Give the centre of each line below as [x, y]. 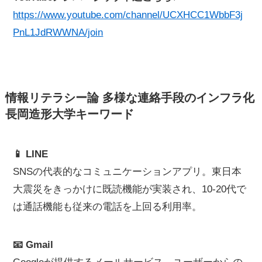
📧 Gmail [33, 244]
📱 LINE [31, 154]
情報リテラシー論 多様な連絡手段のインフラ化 [130, 97]
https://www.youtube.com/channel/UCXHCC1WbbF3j [128, 15]
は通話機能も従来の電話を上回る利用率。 [108, 207]
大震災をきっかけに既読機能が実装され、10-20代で [130, 189]
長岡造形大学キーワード [69, 114]
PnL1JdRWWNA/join [58, 32]
